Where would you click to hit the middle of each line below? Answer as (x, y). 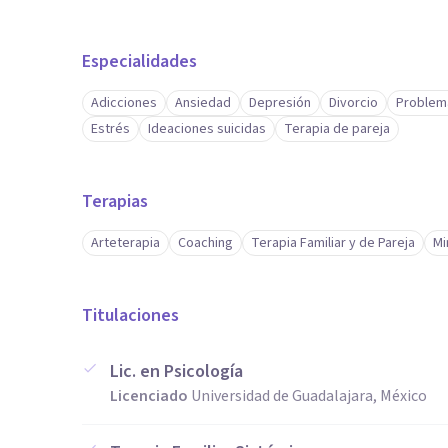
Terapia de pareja (337, 129)
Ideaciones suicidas (207, 129)
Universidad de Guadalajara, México (309, 396)
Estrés (110, 129)
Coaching (205, 243)
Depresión (280, 103)
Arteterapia (125, 243)
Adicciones (124, 103)
